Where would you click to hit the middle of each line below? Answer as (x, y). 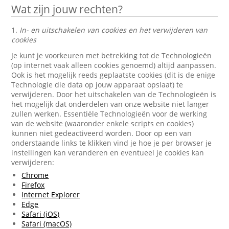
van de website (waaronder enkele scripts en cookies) (103, 123)
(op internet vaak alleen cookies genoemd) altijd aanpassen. (114, 65)
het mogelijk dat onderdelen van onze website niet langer (110, 104)
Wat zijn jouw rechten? (67, 9)
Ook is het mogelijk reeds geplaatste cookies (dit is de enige (113, 75)
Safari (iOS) (41, 214)
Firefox (33, 185)
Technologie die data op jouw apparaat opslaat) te (97, 85)
